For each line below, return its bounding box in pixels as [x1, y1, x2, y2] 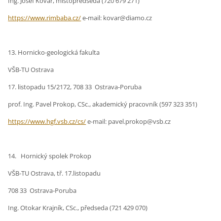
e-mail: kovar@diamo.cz [81, 13, 152, 23]
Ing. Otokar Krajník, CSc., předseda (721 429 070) [8, 203, 148, 213]
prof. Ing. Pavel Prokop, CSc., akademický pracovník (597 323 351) [8, 100, 198, 109]
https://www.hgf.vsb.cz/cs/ [8, 117, 86, 126]
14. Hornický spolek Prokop [8, 151, 92, 161]
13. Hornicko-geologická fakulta [8, 48, 100, 57]
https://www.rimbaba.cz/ [8, 13, 81, 23]
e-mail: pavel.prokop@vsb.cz [86, 117, 171, 126]
